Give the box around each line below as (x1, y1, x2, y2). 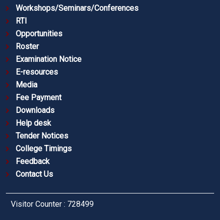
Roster (16, 42, 39, 52)
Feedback (16, 157, 50, 166)
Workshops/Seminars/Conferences (16, 3, 138, 13)
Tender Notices (16, 131, 68, 141)
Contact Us (16, 169, 53, 179)
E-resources (16, 67, 58, 77)
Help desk (16, 118, 51, 128)
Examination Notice (16, 55, 82, 64)
